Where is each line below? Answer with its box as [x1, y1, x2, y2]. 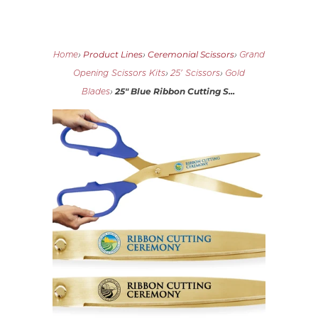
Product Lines [83, 49, 143, 60]
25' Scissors [170, 70, 220, 77]
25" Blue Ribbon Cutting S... [114, 86, 235, 97]
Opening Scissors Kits [73, 70, 165, 77]
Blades [81, 88, 110, 96]
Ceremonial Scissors [148, 49, 234, 60]
